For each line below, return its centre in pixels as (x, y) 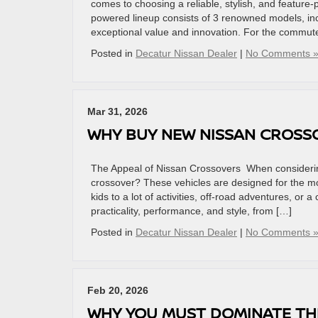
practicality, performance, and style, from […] (191, 211)
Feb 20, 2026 (118, 290)
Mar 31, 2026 (117, 111)
